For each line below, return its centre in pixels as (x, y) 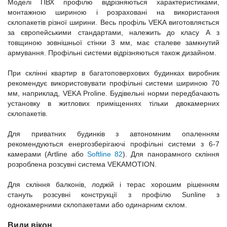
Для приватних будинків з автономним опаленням (113, 134)
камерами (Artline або (47, 154)
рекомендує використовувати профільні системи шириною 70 (113, 83)
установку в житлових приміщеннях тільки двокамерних (113, 103)
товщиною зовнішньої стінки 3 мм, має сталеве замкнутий (113, 43)
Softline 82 (105, 154)
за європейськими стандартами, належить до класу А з (113, 32)
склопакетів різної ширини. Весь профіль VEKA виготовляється (113, 22)
